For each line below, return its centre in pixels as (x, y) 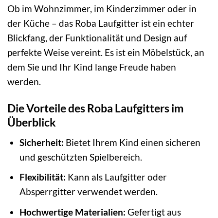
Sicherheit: (41, 142)
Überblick (32, 122)
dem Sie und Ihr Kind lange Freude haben (92, 67)
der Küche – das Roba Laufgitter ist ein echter (101, 23)
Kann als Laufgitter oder (116, 177)
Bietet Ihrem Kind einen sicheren (132, 142)
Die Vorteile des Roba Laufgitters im (95, 108)
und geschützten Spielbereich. (81, 157)
